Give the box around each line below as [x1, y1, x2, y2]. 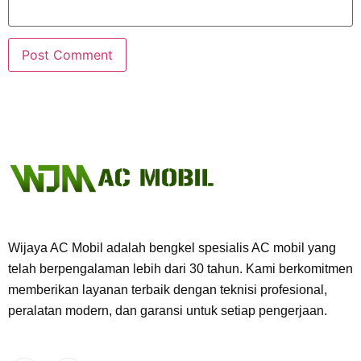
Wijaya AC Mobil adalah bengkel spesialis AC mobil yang [8, 240, 336, 255]
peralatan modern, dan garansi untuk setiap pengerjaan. [8, 303, 327, 317]
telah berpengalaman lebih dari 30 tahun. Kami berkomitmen [8, 261, 353, 276]
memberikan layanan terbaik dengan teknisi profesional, [8, 282, 327, 297]
